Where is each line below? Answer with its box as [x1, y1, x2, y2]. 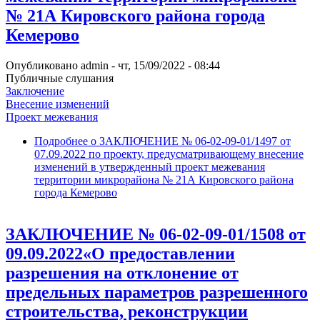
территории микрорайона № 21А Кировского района [34, 174, 294, 186]
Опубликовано [6, 59, 81, 72]
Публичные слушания [6, 72, 114, 85]
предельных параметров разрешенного [6, 283, 308, 302]
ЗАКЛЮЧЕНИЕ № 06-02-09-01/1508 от [6, 225, 306, 244]
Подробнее [34, 135, 88, 148]
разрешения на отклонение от [6, 264, 239, 283]
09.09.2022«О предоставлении [6, 244, 235, 264]
